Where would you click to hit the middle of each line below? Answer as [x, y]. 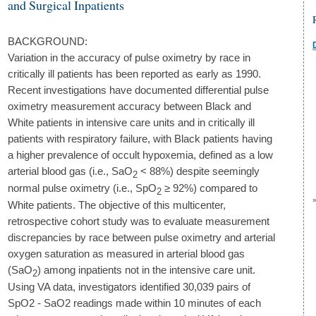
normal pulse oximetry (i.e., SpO [82, 188]
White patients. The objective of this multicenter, [117, 205]
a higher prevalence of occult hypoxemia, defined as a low [140, 155]
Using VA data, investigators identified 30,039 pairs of [129, 287]
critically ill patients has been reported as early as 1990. [134, 74]
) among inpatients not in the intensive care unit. [146, 270]
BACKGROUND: [48, 41]
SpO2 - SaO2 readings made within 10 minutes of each [134, 303]
